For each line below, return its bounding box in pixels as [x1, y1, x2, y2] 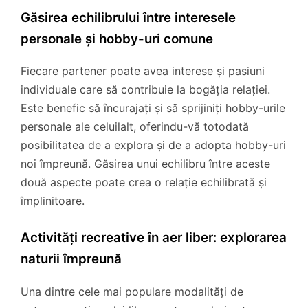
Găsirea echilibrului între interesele [21, 9, 236, 25]
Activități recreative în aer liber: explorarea [21, 230, 287, 246]
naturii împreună [21, 251, 122, 267]
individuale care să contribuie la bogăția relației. [21, 82, 270, 97]
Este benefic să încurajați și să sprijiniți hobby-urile [21, 101, 285, 115]
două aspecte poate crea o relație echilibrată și [21, 175, 267, 190]
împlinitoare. [21, 194, 85, 208]
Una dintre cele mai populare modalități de [21, 285, 243, 299]
